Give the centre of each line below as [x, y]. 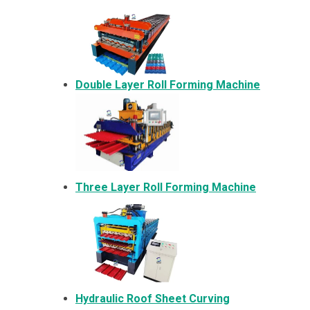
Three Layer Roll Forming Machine [166, 187]
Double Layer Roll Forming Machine [168, 84]
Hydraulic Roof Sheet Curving [153, 298]
